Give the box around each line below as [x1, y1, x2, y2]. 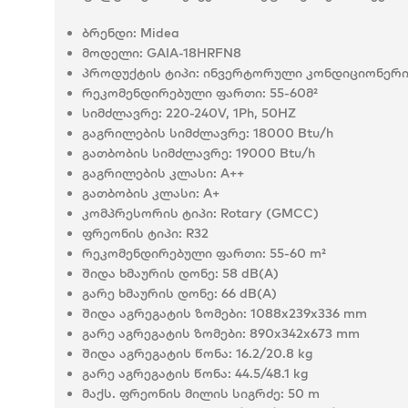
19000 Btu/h [232, 145, 315, 161]
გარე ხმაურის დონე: [82, 285, 218, 301]
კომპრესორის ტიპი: [82, 205, 217, 221]
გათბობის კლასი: [82, 185, 199, 201]
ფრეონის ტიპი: [82, 225, 182, 241]
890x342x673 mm [246, 325, 360, 342]
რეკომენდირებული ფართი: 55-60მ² [82, 85, 318, 101]
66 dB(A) [218, 285, 277, 301]
